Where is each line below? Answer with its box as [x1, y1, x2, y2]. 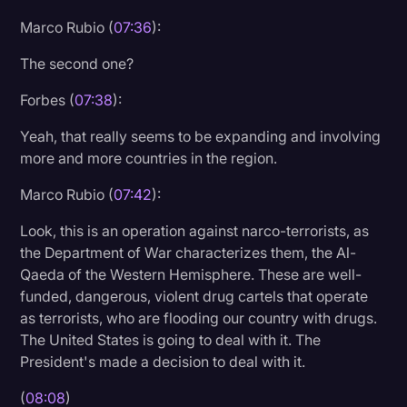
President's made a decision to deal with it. [20, 352, 306, 371]
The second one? [20, 54, 134, 73]
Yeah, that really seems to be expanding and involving [20, 126, 382, 145]
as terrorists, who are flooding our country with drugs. [20, 308, 378, 327]
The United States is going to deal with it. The [20, 330, 322, 349]
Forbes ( [20, 90, 75, 109]
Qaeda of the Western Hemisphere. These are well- [20, 264, 362, 283]
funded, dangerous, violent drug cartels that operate [20, 286, 369, 305]
